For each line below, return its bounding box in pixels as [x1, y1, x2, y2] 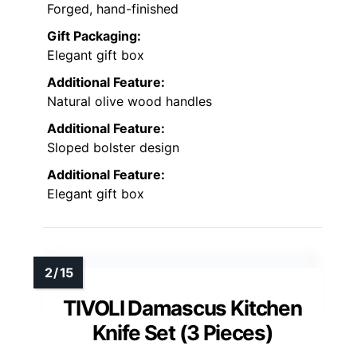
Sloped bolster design [47, 139, 179, 156]
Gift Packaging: [47, 28, 141, 45]
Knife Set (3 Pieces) [92, 320, 273, 346]
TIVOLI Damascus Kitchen [63, 296, 302, 321]
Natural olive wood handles [47, 93, 212, 110]
